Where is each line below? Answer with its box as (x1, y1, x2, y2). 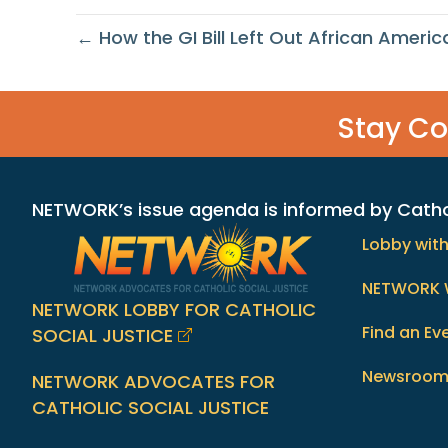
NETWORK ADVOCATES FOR (32, 368, 275, 394)
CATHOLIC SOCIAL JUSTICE (32, 394, 269, 420)
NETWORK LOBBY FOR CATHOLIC (32, 296, 316, 322)
